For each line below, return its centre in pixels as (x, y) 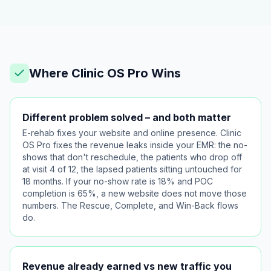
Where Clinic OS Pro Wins (105, 73)
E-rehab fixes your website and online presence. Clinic (132, 133)
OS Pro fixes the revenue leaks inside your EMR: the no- (135, 145)
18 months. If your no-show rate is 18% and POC (118, 181)
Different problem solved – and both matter (127, 117)
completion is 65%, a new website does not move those (135, 193)
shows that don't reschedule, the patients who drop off (132, 157)
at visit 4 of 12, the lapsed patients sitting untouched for (132, 169)
